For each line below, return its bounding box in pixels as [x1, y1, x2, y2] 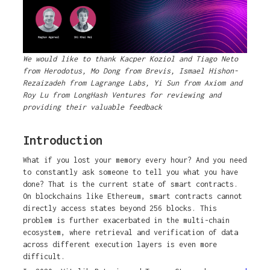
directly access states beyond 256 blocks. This [22, 204, 217, 213]
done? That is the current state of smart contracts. [22, 180, 238, 189]
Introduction [22, 133, 102, 148]
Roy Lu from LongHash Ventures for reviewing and [22, 90, 221, 100]
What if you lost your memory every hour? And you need [22, 155, 246, 165]
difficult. [22, 252, 65, 262]
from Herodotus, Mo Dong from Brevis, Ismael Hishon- [22, 66, 238, 76]
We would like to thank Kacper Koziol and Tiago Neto [22, 54, 238, 64]
